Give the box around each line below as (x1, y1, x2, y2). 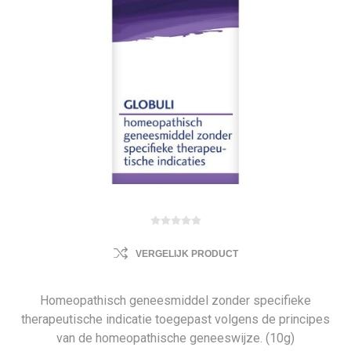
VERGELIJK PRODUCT (135, 248, 238, 259)
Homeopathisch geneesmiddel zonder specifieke (40, 293, 311, 308)
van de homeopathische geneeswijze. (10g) (56, 331, 295, 346)
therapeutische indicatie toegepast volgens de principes (21, 312, 330, 327)
